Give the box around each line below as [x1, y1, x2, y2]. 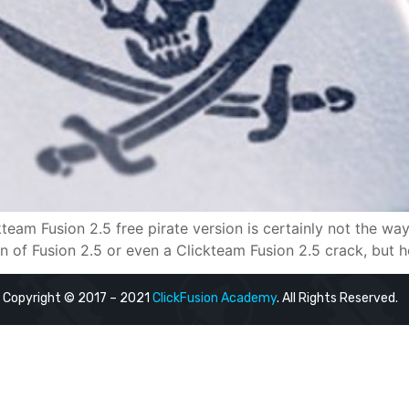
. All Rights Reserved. [277, 289, 399, 306]
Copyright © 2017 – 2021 [3, 289, 153, 306]
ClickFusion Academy [152, 289, 278, 306]
